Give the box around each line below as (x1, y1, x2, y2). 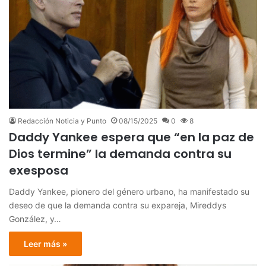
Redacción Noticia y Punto (18, 116, 106, 126)
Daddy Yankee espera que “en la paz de (9, 129, 254, 146)
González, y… (9, 214, 61, 224)
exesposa (9, 162, 68, 179)
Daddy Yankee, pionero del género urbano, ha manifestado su (9, 186, 249, 197)
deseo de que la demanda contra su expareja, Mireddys (9, 200, 226, 211)
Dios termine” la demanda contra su (9, 145, 232, 163)
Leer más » (24, 239, 67, 249)
